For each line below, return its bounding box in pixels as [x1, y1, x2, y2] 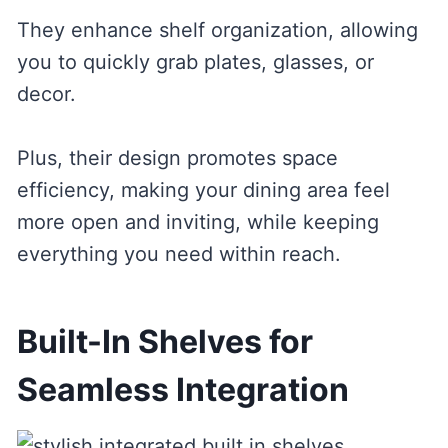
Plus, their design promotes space [16, 146, 338, 171]
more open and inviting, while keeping [16, 210, 379, 235]
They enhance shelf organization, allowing [16, 18, 418, 43]
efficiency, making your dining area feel [16, 178, 390, 203]
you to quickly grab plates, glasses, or [16, 50, 374, 75]
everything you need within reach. [16, 242, 341, 267]
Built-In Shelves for [16, 322, 313, 362]
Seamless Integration [16, 370, 349, 410]
